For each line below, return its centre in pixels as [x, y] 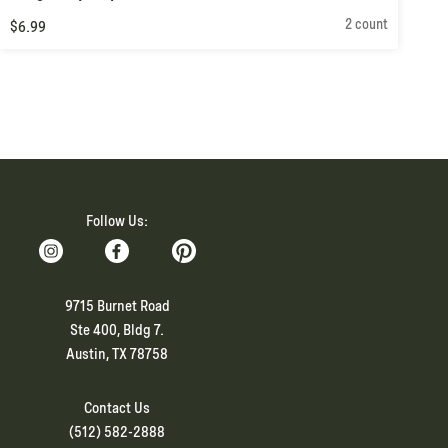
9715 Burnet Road [117, 306]
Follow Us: [117, 221]
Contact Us [117, 408]
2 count [366, 24]
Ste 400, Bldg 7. [117, 330]
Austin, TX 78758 [117, 354]
